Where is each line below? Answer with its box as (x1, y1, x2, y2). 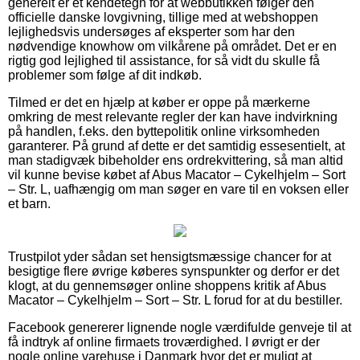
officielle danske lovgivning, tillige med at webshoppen (8, 10, 318, 24)
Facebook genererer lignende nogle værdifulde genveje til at (8, 320, 351, 334)
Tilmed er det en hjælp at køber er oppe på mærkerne (8, 95, 310, 109)
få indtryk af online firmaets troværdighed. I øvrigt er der (8, 334, 320, 349)
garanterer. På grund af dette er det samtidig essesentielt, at (8, 138, 345, 153)
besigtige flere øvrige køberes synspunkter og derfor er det (8, 264, 339, 278)
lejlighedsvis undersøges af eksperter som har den (8, 24, 295, 39)
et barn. (8, 196, 51, 211)
